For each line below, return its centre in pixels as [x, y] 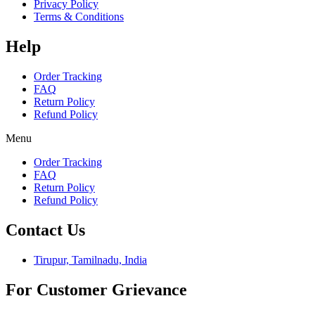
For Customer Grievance [96, 289]
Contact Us [45, 230]
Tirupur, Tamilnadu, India [90, 259]
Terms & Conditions [79, 16]
